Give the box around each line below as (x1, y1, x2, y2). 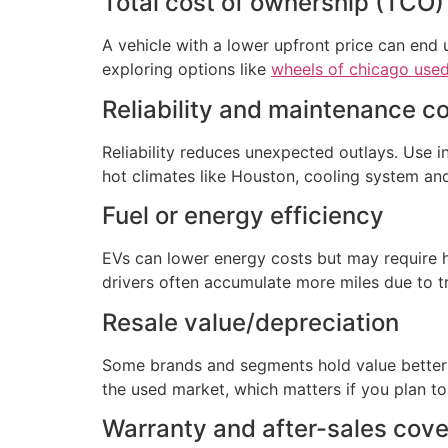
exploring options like (102, 59, 271, 80)
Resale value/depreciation (102, 307, 399, 337)
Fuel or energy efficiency (102, 201, 384, 231)
